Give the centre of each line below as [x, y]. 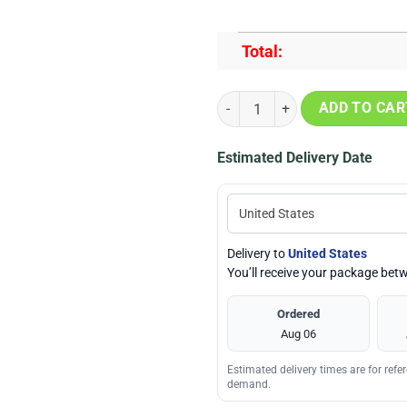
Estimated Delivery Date [295, 157]
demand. [249, 384]
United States [328, 253]
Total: [263, 51]
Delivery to [258, 253]
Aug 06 [299, 333]
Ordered [299, 313]
